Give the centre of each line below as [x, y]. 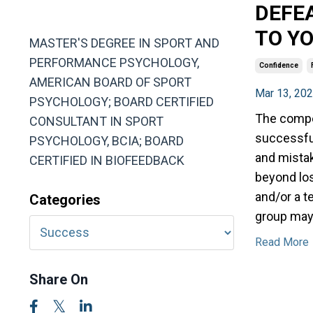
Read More [282, 242]
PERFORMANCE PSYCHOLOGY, [114, 62]
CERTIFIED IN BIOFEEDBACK [107, 160]
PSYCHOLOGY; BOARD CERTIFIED [122, 101]
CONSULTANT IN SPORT [96, 121]
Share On [59, 279]
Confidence [278, 65]
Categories [65, 199]
